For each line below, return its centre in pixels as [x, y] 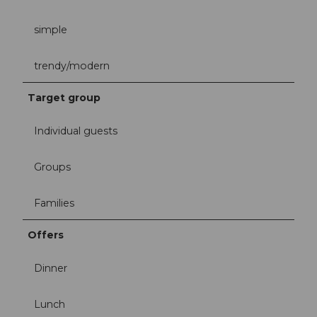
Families [54, 203]
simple [51, 29]
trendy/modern [72, 65]
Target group [64, 97]
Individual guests [76, 131]
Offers [46, 235]
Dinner [51, 269]
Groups [52, 167]
